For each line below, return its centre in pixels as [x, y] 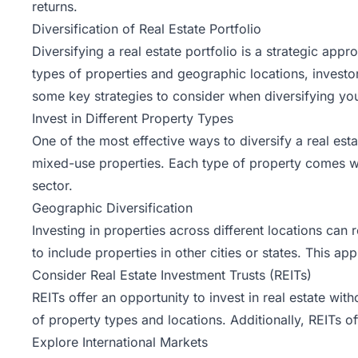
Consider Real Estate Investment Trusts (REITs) [172, 274]
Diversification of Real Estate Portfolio [147, 28]
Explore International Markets [120, 342]
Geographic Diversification [112, 207]
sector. [52, 185]
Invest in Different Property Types [133, 118]
